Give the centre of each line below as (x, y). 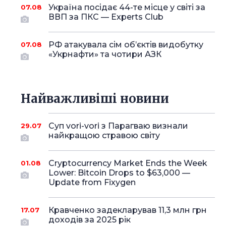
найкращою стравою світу (104, 135)
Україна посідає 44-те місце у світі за (127, 7)
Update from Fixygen (92, 182)
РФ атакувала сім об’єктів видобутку (126, 45)
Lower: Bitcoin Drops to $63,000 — (119, 173)
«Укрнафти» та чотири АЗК (105, 54)
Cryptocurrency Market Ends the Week (128, 163)
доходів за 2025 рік (89, 220)
